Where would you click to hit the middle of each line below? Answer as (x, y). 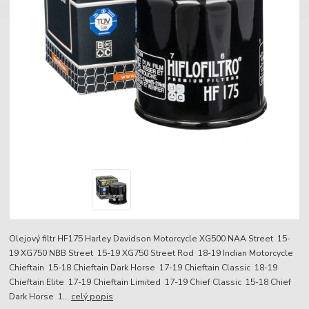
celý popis (92, 297)
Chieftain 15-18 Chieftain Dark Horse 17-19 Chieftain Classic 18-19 (143, 268)
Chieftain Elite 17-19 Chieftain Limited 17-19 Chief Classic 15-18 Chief (150, 282)
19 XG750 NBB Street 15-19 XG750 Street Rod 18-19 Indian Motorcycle (151, 253)
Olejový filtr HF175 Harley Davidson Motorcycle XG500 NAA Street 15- (150, 239)
